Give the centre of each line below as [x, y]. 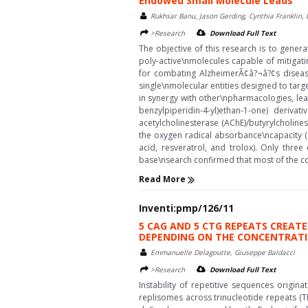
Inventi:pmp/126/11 [186, 208]
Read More [163, 179]
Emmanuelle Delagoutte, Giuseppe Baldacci [223, 253]
